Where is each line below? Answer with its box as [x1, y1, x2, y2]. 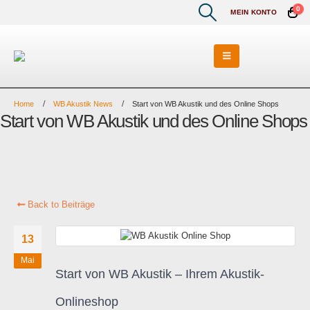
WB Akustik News [53, 100, 113, 108]
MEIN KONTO [230, 8, 277, 16]
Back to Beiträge [25, 199, 95, 210]
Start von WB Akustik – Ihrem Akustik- [55, 266, 264, 281]
